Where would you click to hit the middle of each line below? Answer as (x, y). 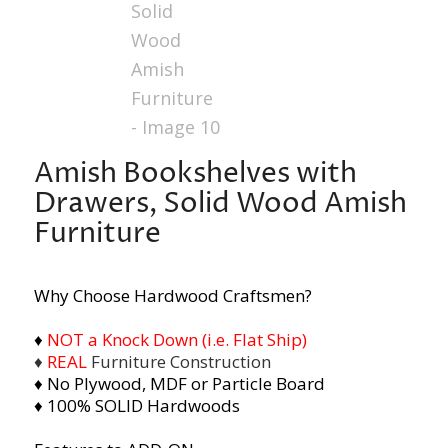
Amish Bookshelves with (195, 174)
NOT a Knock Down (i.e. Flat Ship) (174, 340)
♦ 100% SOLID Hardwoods (136, 406)
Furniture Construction (180, 362)
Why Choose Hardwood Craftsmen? (172, 296)
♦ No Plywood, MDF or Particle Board (179, 384)
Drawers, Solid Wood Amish (220, 204)
